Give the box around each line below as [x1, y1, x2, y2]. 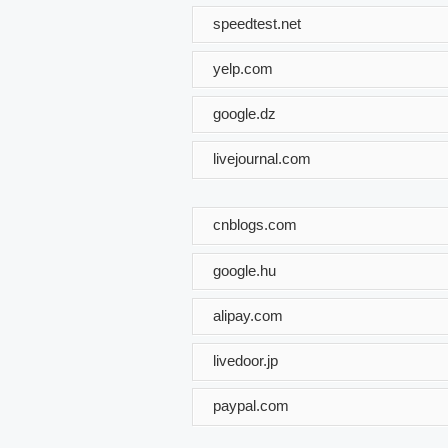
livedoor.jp [213, 351, 278, 369]
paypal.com [213, 396, 289, 414]
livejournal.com [213, 149, 311, 167]
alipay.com [213, 306, 283, 324]
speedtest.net [213, 14, 301, 32]
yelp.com [213, 59, 273, 77]
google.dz [213, 104, 276, 122]
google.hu [213, 261, 276, 279]
